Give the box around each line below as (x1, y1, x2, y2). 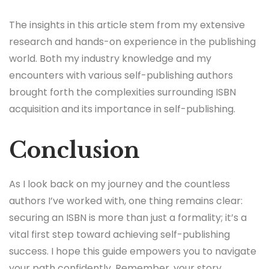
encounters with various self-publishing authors (9, 68, 233, 82)
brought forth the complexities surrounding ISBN (9, 85, 236, 99)
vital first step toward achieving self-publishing (9, 228, 230, 242)
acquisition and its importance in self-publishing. (9, 102, 235, 116)
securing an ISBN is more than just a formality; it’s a (9, 211, 247, 225)
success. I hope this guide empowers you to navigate (9, 244, 256, 259)
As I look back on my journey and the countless (9, 177, 230, 192)
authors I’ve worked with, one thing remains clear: (9, 194, 243, 208)
